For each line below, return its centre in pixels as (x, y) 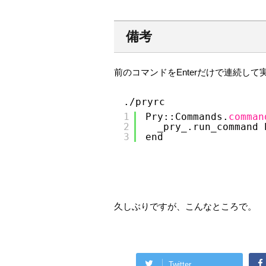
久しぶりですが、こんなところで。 (185, 207)
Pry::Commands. (187, 117)
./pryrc (144, 102)
